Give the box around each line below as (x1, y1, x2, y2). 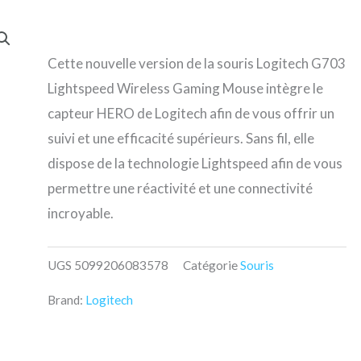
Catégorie (182, 257, 238, 272)
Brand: (47, 292, 85, 307)
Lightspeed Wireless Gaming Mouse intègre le (47, 80, 323, 98)
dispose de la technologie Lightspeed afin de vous (47, 155, 342, 172)
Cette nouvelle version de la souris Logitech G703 (47, 55, 346, 73)
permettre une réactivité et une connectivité (47, 180, 313, 197)
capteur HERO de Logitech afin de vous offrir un (47, 105, 334, 122)
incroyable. (47, 205, 114, 222)
